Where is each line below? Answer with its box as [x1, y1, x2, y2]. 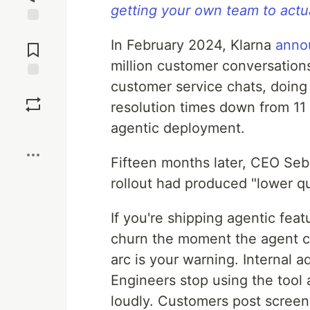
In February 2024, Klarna [111, 37, 275, 53]
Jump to [15, 26, 52, 39]
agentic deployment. [111, 120, 245, 136]
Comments [9, 38, 57, 51]
